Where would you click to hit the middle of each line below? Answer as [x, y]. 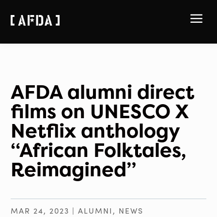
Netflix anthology [95, 131]
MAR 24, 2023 [40, 210]
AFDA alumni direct [103, 92]
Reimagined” [74, 169]
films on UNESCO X [100, 111]
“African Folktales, [99, 150]
